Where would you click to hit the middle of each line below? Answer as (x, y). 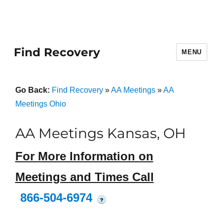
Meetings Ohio (40, 104)
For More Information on (84, 156)
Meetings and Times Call (84, 177)
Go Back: (33, 90)
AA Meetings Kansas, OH (100, 133)
